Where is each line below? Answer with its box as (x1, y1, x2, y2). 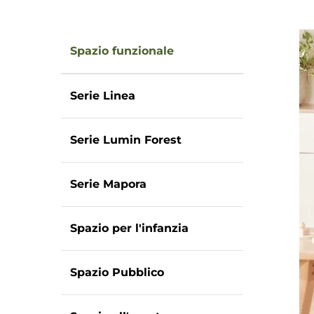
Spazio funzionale (70, 44, 174, 57)
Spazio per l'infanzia (70, 221, 189, 235)
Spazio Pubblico (70, 266, 164, 279)
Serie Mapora (70, 177, 146, 191)
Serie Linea (70, 89, 135, 102)
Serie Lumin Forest (70, 133, 182, 146)
